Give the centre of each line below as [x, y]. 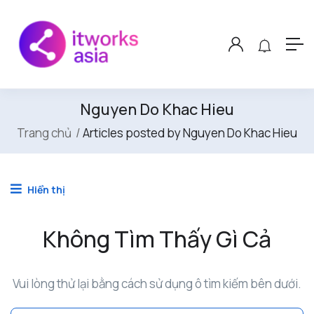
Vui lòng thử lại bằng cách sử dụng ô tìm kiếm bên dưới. [157, 284]
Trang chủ [44, 133]
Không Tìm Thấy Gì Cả [157, 239]
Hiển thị [45, 190]
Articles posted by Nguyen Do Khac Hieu [190, 133]
